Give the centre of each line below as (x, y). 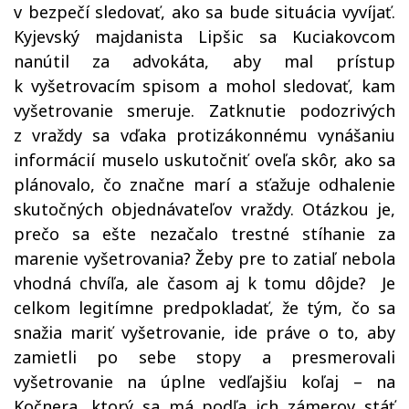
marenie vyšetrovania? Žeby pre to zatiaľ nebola (204, 258)
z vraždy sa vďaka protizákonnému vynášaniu (204, 135)
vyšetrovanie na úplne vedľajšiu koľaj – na (204, 382)
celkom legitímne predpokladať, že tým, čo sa (204, 308)
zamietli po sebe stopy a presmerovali (204, 357)
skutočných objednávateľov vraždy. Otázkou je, (204, 209)
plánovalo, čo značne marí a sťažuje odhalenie (204, 184)
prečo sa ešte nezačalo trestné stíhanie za (204, 234)
